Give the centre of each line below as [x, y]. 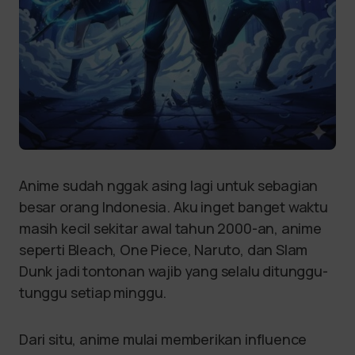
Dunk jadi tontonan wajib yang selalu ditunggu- [174, 271]
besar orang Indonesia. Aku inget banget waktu [174, 207]
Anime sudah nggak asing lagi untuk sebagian [169, 185]
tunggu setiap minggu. [95, 292]
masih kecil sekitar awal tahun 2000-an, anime [170, 228]
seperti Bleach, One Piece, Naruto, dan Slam [164, 250]
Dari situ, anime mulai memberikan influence [163, 339]
